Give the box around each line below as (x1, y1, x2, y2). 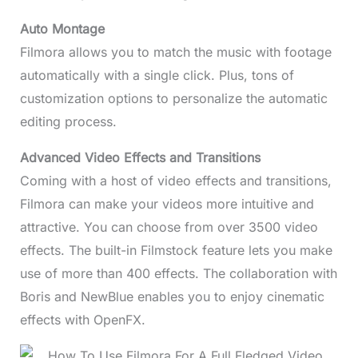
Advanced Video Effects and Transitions (19, 149, 265, 165)
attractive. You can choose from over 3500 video (19, 218, 318, 235)
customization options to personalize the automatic (19, 89, 328, 106)
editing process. (19, 113, 117, 129)
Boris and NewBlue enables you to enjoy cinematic (19, 288, 324, 304)
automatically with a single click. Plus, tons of (19, 66, 294, 83)
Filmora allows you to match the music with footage (19, 43, 332, 60)
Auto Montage (19, 20, 105, 37)
